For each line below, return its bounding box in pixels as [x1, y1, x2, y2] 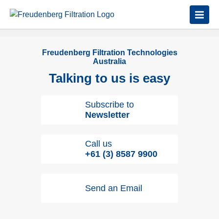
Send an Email [85, 183, 142, 193]
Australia [93, 57, 126, 66]
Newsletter [85, 110, 130, 120]
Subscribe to [85, 100, 134, 109]
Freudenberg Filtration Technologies [42, 48, 177, 57]
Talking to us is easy [49, 71, 170, 86]
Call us [85, 139, 112, 149]
